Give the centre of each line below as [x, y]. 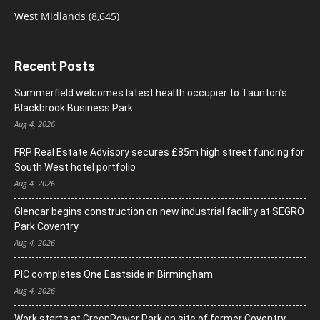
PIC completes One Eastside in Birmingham [114, 275]
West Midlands [50, 16]
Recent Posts [55, 66]
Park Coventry [46, 227]
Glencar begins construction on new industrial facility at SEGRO [159, 212]
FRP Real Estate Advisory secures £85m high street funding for [159, 152]
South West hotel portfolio [75, 167]
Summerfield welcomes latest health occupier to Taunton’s [151, 93]
